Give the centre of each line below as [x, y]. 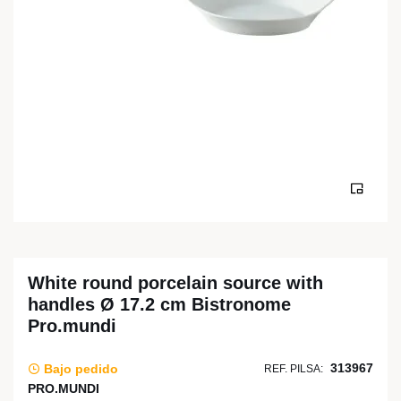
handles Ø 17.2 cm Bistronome [159, 304]
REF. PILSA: [294, 369]
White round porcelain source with [175, 283]
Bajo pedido [79, 368]
